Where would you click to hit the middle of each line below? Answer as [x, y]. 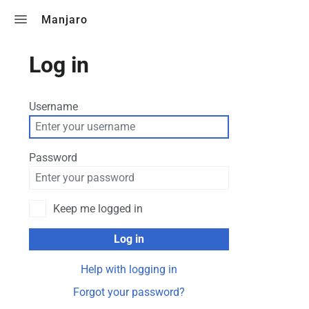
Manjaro [64, 19]
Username [53, 106]
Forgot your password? [129, 292]
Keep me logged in [98, 208]
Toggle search [245, 19]
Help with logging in [129, 269]
